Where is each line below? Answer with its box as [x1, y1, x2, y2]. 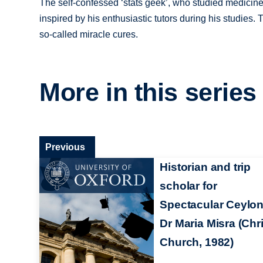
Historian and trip [160, 160, 251, 173]
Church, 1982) [160, 235, 234, 248]
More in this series [39, 78, 257, 107]
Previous [45, 141, 86, 152]
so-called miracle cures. [39, 29, 139, 39]
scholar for [160, 179, 217, 192]
